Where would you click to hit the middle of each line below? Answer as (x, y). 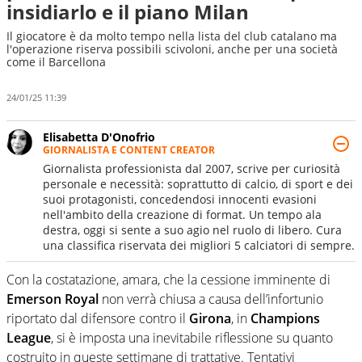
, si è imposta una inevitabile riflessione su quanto (192, 337)
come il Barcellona (56, 62)
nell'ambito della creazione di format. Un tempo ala (182, 214)
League (29, 337)
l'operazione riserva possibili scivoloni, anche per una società (172, 49)
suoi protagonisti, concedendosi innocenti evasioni (180, 199)
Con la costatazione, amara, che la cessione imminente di (168, 279)
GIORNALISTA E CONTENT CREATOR (129, 149)
